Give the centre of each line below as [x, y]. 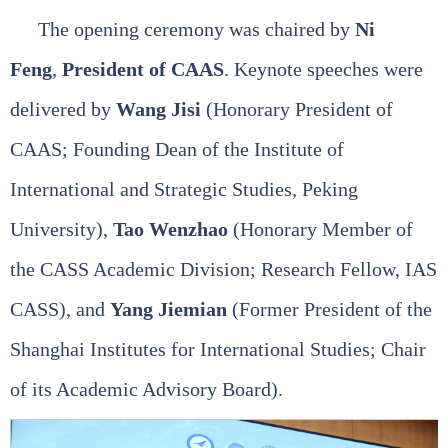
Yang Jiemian [168, 308]
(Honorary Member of [320, 228]
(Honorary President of [297, 108]
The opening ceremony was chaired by [196, 28]
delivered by [63, 108]
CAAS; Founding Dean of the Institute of [177, 148]
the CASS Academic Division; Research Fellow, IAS [223, 268]
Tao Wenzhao [170, 228]
